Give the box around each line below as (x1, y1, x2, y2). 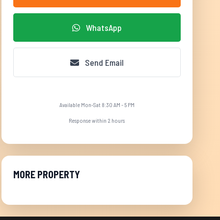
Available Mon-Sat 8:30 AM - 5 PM (59, 101, 135, 108)
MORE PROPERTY (13, 168, 80, 180)
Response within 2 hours (69, 117, 125, 124)
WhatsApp (83, 22, 122, 33)
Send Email (82, 57, 124, 68)
